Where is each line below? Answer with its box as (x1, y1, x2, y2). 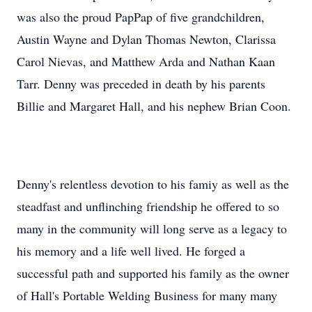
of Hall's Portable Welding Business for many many (17, 287, 277, 304)
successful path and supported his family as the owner (17, 265, 289, 281)
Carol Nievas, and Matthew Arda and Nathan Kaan (17, 53, 275, 70)
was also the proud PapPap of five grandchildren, (17, 8, 265, 25)
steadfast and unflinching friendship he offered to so (17, 198, 279, 214)
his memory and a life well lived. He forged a (17, 242, 245, 259)
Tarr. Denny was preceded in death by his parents (17, 75, 265, 92)
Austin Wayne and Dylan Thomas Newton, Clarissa (17, 31, 276, 47)
